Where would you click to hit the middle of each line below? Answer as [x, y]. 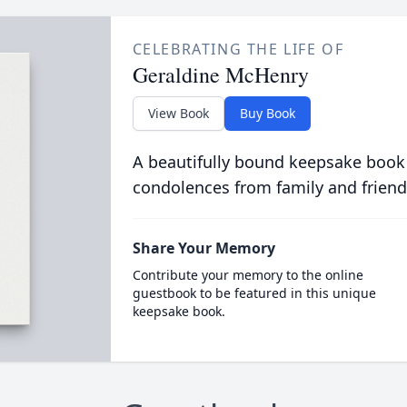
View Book [178, 113]
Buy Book [267, 113]
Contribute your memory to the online [248, 275]
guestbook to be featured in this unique [254, 293]
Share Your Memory [203, 248]
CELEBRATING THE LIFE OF [238, 49]
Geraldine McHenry [220, 74]
